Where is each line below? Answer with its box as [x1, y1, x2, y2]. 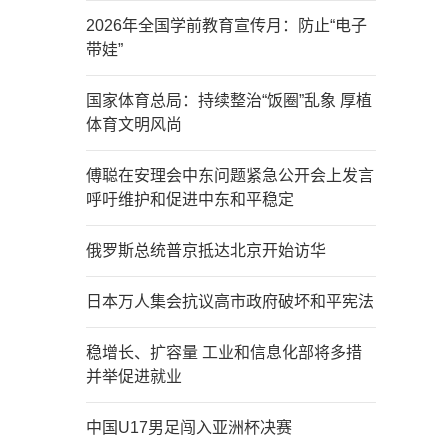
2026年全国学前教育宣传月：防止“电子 [86, 17, 367, 34]
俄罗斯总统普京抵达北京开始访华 [86, 242, 326, 259]
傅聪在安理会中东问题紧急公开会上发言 [86, 167, 374, 184]
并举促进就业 [86, 368, 182, 385]
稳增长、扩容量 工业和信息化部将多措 [86, 344, 362, 361]
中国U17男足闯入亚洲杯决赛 [86, 419, 292, 436]
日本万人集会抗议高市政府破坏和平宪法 [86, 293, 374, 310]
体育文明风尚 [86, 116, 182, 133]
